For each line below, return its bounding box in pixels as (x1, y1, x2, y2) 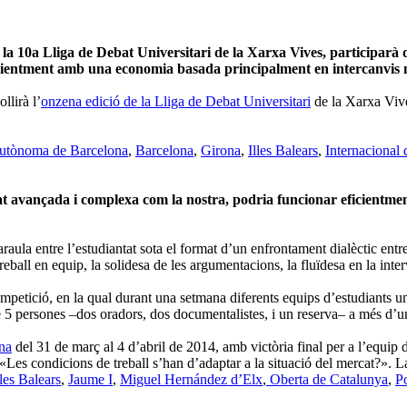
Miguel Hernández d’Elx (120, 371, 263, 387)
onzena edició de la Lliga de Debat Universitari (41, 93, 311, 109)
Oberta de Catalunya (266, 371, 388, 387)
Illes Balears (248, 142, 318, 158)
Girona (201, 142, 241, 158)
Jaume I (68, 371, 113, 387)
